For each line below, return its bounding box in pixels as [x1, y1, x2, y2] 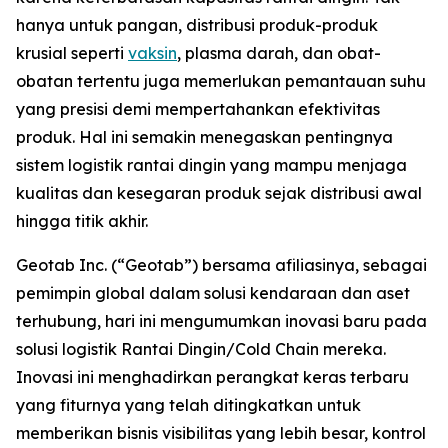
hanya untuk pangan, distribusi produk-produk [16, 15, 378, 35]
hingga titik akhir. [16, 211, 148, 231]
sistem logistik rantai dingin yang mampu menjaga [16, 155, 407, 175]
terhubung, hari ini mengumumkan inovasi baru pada [16, 311, 427, 331]
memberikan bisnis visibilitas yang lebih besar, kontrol [16, 423, 426, 443]
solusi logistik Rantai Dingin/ [16, 339, 235, 359]
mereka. [319, 339, 386, 359]
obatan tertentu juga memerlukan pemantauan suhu [16, 71, 426, 91]
